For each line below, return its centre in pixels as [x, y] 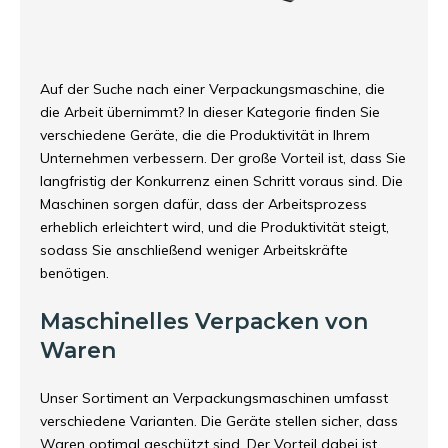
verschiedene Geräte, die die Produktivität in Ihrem [205, 135]
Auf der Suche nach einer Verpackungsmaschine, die [212, 89]
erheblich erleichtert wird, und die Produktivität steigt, [214, 227]
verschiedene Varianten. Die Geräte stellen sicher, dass [219, 421]
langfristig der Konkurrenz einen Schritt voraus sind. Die [221, 181]
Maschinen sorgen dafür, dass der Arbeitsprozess [203, 204]
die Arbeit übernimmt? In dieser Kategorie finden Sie [210, 112]
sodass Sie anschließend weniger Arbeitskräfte [194, 250]
